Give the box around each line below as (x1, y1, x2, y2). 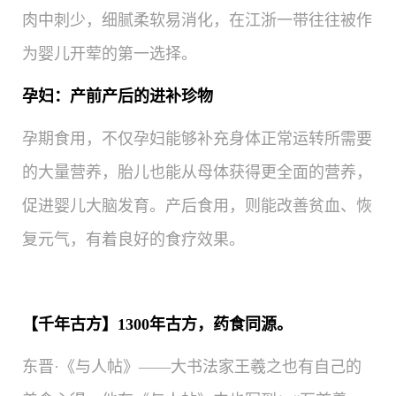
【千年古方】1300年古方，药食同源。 (22, 316, 293, 334)
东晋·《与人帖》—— (22, 358, 171, 377)
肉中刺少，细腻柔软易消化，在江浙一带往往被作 (22, 11, 372, 30)
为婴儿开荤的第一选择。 (22, 45, 197, 64)
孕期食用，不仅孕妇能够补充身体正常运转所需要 (22, 130, 372, 148)
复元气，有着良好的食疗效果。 (22, 231, 245, 249)
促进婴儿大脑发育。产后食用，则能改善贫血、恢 (22, 197, 372, 216)
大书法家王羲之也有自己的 (171, 358, 362, 377)
